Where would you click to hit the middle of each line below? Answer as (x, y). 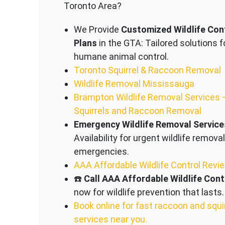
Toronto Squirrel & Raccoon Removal (147, 70)
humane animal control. (121, 56)
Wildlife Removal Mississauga (134, 83)
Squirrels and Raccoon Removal (137, 110)
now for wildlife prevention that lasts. (149, 192)
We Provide (97, 29)
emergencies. (101, 151)
